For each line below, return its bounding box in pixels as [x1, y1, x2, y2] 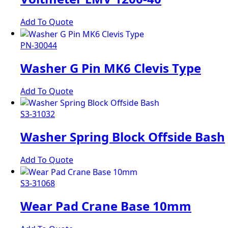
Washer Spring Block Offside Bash [20, 128, 225, 146]
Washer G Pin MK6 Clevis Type [20, 59, 201, 76]
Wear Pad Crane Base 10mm [20, 197, 191, 214]
